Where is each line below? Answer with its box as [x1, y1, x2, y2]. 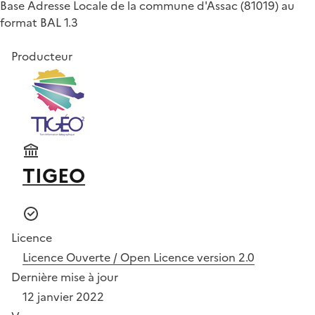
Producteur [11, 47, 72, 65]
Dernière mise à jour [11, 268, 118, 285]
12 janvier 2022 [22, 288, 104, 305]
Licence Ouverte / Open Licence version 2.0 [22, 248, 255, 266]
